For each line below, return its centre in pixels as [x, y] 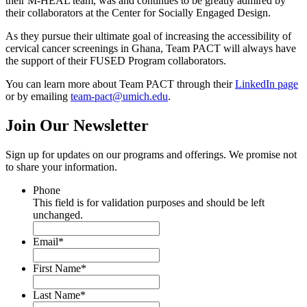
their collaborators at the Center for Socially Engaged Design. [138, 12]
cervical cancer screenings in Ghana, [86, 48]
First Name [57, 268]
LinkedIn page [267, 84]
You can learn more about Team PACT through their [120, 84]
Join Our [39, 125]
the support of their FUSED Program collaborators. [119, 60]
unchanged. [58, 214]
